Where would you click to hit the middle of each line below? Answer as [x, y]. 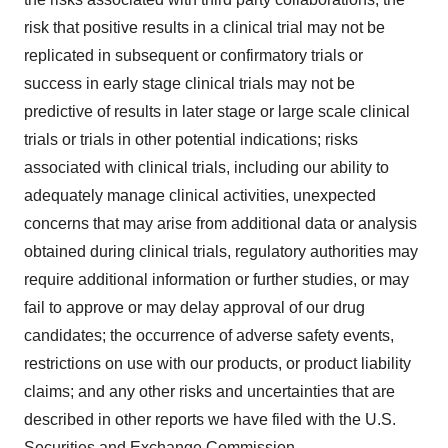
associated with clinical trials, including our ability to [206, 167]
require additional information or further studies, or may [216, 279]
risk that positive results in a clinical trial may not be [204, 27]
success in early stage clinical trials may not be [189, 83]
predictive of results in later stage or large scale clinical [217, 111]
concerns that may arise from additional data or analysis [220, 223]
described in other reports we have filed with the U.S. [210, 419]
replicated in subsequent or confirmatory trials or [193, 55]
